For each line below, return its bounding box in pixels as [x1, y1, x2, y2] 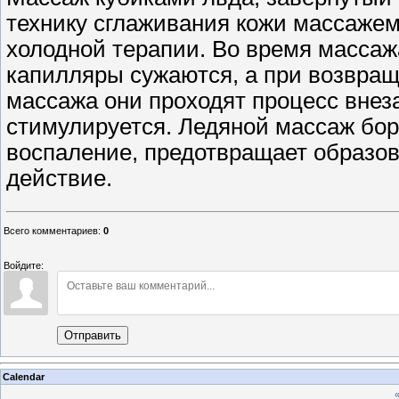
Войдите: [4, 260, 44, 272]
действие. [6, 166, 112, 191]
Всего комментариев [4, 225, 98, 237]
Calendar [3, 370, 45, 382]
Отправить [64, 329, 121, 343]
